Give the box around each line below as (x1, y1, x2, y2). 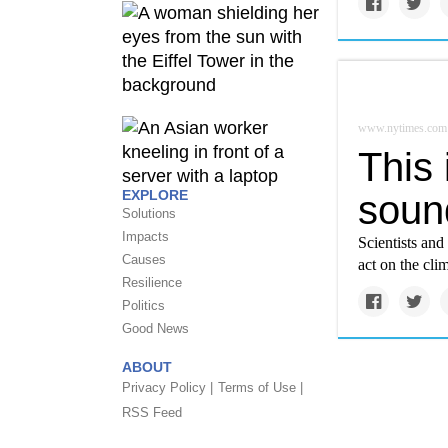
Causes (122, 251, 166, 267)
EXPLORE (122, 186, 188, 203)
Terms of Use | (218, 379, 303, 395)
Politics (122, 297, 165, 313)
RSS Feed (122, 404, 182, 420)
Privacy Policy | (122, 379, 213, 395)
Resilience (122, 274, 182, 290)
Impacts (122, 228, 169, 244)
